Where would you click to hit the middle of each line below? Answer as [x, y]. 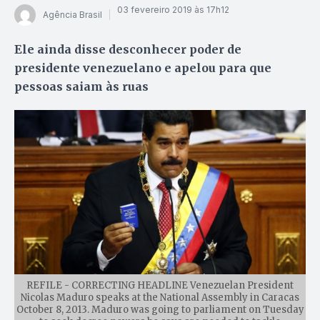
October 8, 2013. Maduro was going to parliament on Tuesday [160, 309]
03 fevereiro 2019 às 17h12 [173, 10]
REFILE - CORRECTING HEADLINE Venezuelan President [160, 285]
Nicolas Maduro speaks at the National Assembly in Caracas [160, 297]
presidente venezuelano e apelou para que [143, 67]
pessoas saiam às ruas [81, 86]
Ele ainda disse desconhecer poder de [128, 49]
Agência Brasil [72, 15]
